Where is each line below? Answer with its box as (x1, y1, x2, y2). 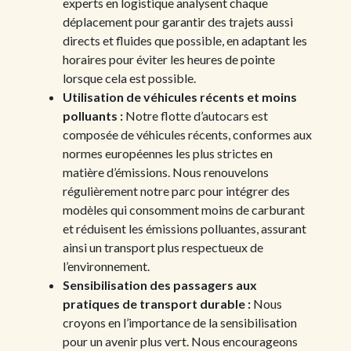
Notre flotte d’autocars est (123, 107, 268, 123)
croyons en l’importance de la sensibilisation (63, 314, 297, 330)
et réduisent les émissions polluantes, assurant (63, 220, 306, 236)
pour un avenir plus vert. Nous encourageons (63, 333, 298, 349)
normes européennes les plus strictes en (63, 145, 273, 161)
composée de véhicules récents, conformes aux (63, 126, 312, 142)
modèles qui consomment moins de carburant (63, 201, 305, 217)
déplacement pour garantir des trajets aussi (63, 13, 293, 29)
